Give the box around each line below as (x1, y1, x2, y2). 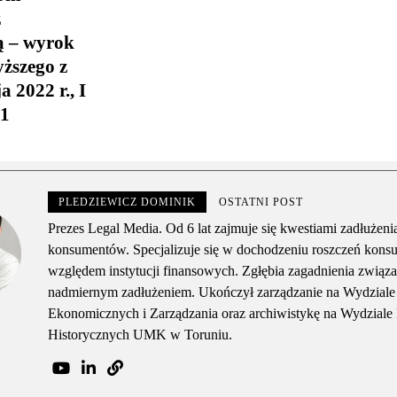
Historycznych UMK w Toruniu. (48, 327, 233, 343)
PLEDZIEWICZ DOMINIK (58, 196, 197, 209)
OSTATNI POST (219, 196, 304, 209)
